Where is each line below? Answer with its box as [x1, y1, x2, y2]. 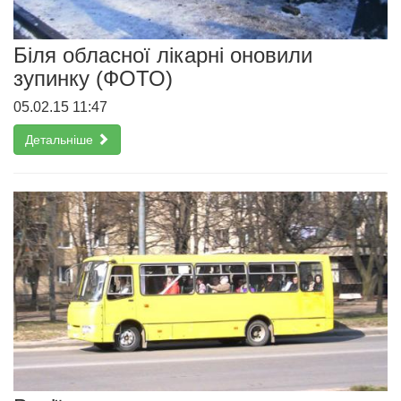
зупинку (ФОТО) [13, 66, 173, 91]
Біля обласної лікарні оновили [13, 43, 312, 68]
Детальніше [25, 132, 97, 148]
